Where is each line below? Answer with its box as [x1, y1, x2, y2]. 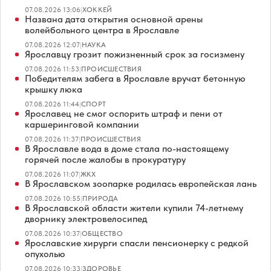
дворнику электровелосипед [25, 212, 147, 224]
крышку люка [25, 83, 82, 95]
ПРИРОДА [82, 194, 119, 203]
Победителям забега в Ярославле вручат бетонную [25, 72, 246, 84]
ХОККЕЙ [82, 5, 113, 14]
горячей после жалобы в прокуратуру [25, 153, 186, 165]
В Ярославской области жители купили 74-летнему [25, 201, 243, 214]
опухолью [25, 247, 65, 260]
